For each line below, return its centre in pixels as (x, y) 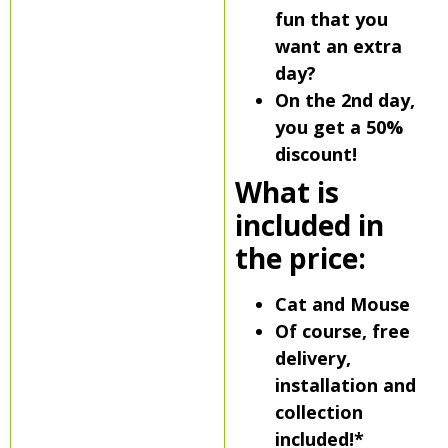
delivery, (312, 358)
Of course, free (342, 331)
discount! (318, 154)
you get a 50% (338, 127)
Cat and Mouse (342, 304)
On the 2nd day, (344, 100)
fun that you (331, 19)
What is (286, 192)
